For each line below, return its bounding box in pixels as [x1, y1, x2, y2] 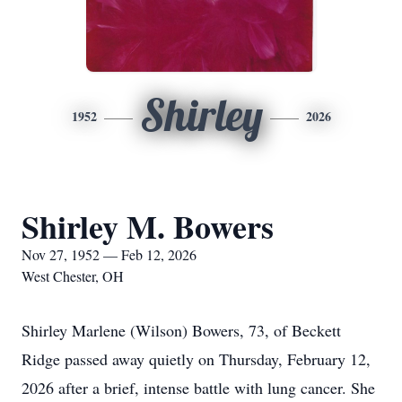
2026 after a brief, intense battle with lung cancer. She [22, 377, 375, 398]
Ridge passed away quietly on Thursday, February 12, [22, 348, 371, 370]
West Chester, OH [22, 267, 124, 285]
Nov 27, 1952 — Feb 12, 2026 [22, 245, 197, 264]
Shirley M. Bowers [22, 203, 274, 249]
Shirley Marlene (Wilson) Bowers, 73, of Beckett [22, 319, 341, 341]
